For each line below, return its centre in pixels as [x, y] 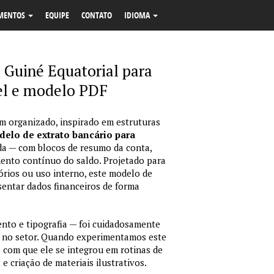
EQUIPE [57, 15]
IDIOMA [138, 15]
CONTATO [97, 15]
